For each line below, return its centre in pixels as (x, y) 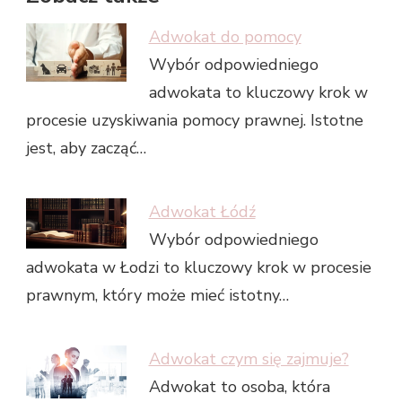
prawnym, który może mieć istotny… (157, 295)
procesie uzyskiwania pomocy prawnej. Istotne (195, 120)
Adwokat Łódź (202, 211)
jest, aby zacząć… (86, 148)
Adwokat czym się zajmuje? (249, 358)
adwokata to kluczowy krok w (258, 92)
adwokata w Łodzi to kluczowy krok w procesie (199, 267)
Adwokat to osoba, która (239, 386)
